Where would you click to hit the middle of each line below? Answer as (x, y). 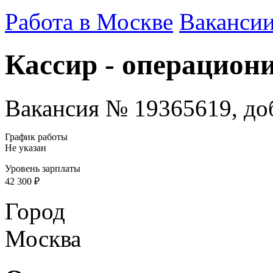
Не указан (26, 147)
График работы (36, 136)
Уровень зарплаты (43, 168)
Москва (43, 238)
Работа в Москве (89, 22)
